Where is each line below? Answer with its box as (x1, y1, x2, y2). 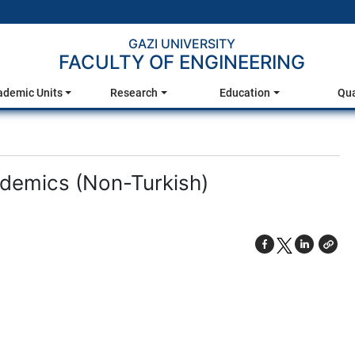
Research (110, 86, 158, 99)
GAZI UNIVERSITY (128, 36, 235, 52)
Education (219, 86, 271, 99)
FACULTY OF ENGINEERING (58, 51, 305, 74)
